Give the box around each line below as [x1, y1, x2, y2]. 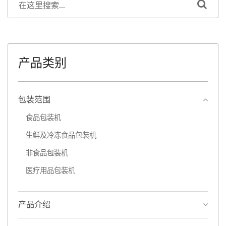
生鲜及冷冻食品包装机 [26, 132, 96, 140]
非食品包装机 [26, 149, 68, 157]
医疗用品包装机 [26, 167, 75, 175]
